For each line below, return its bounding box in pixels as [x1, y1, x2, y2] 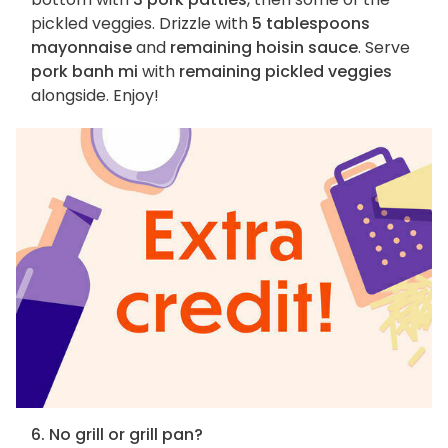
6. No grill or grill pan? [31, 422, 203, 446]
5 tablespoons [252, 12, 370, 36]
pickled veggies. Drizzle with [31, 12, 252, 36]
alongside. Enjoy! [31, 84, 159, 108]
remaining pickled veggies [179, 60, 392, 84]
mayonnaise [31, 36, 132, 60]
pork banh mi [31, 60, 138, 84]
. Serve [358, 36, 410, 60]
